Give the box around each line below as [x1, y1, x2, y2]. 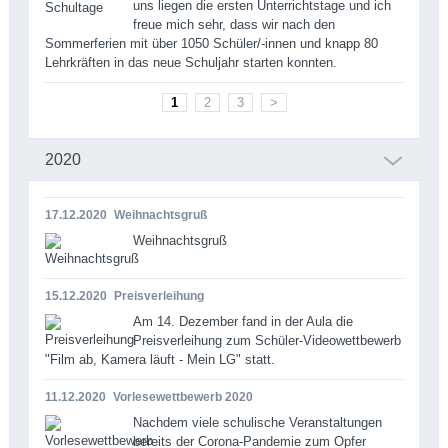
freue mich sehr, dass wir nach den [132, 16, 335, 32]
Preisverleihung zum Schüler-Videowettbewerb [132, 332, 401, 348]
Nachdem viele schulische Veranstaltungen [132, 414, 382, 430]
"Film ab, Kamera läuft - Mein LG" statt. [44, 351, 275, 367]
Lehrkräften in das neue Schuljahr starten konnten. [44, 54, 337, 70]
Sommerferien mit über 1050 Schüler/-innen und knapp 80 [44, 35, 378, 51]
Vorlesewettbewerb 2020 [112, 389, 253, 404]
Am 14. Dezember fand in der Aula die [132, 313, 353, 329]
